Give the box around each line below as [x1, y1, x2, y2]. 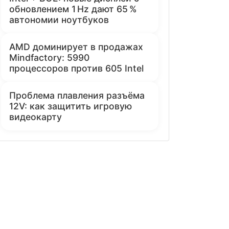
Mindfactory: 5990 [9, 52, 89, 63]
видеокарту [9, 111, 62, 122]
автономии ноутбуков [9, 14, 109, 25]
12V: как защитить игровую [9, 100, 132, 111]
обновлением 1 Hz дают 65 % [9, 3, 137, 14]
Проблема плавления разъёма [9, 89, 145, 101]
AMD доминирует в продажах [9, 41, 143, 52]
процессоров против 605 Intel [9, 62, 144, 74]
